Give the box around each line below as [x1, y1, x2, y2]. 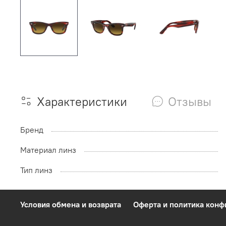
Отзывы [168, 93, 211, 109]
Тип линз [20, 164, 52, 175]
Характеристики [37, 93, 127, 109]
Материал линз [20, 144, 76, 155]
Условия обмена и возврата [20, 199, 121, 210]
